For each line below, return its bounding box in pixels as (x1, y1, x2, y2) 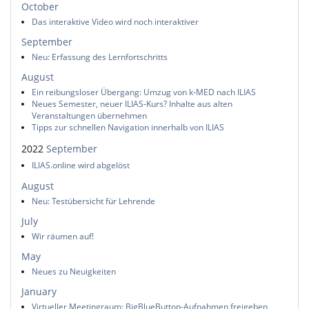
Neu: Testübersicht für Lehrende (32, 195, 155, 207)
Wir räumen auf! (32, 230, 94, 242)
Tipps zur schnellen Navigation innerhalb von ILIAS (32, 121, 224, 134)
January (21, 285, 57, 299)
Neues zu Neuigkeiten (32, 265, 116, 277)
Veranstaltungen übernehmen (32, 110, 147, 122)
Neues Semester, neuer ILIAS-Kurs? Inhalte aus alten (32, 98, 232, 110)
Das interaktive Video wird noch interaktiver (32, 15, 199, 28)
